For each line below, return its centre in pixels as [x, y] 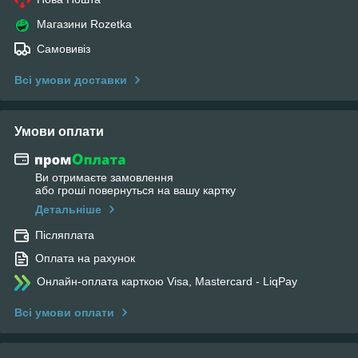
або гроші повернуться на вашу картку [135, 191]
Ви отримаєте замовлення [104, 178]
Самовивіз [64, 48]
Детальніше [68, 210]
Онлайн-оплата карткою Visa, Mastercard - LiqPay [167, 282]
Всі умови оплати [64, 313]
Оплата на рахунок [85, 259]
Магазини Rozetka [84, 24]
